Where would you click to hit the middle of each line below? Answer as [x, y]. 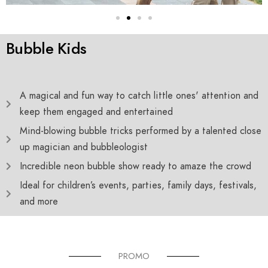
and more [39, 201]
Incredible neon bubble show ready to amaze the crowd [135, 166]
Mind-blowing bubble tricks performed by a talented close [140, 131]
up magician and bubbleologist [83, 147]
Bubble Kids [46, 48]
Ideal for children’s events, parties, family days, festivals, [138, 185]
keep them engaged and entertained [96, 112]
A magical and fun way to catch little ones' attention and [139, 95]
